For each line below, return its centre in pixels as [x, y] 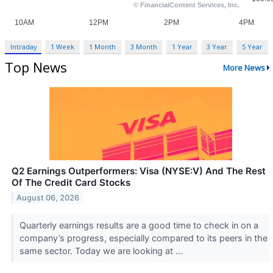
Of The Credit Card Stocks [71, 183]
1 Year [182, 47]
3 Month [144, 47]
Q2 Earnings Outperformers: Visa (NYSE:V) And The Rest [139, 171]
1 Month [103, 47]
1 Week [63, 47]
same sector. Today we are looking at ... [102, 251]
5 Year [252, 47]
